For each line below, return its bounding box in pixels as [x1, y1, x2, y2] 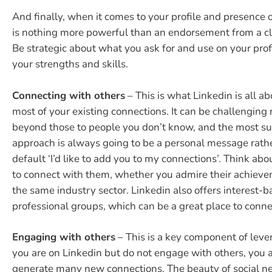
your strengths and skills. [12, 57, 128, 72]
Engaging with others [12, 230, 115, 245]
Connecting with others [12, 88, 125, 103]
